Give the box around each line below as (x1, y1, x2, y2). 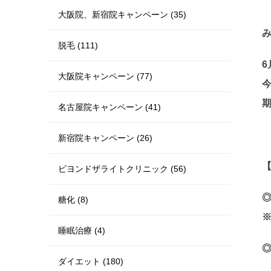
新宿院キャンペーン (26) (58, 133, 152, 143)
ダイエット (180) (58, 256, 123, 266)
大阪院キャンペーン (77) (58, 71, 152, 81)
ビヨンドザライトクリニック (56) (58, 164, 186, 174)
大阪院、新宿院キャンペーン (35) (58, 10, 186, 19)
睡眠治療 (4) (58, 226, 105, 235)
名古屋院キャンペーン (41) (58, 102, 161, 112)
